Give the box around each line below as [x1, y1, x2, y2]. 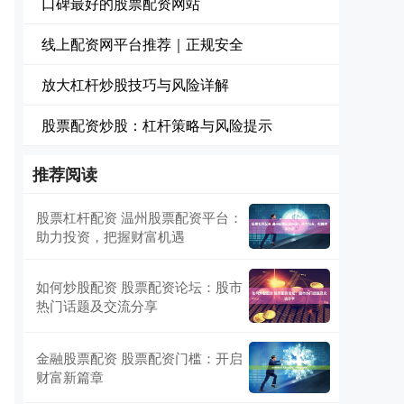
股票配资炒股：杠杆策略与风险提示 [41, 115, 272, 135]
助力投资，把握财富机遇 [36, 226, 185, 245]
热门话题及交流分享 [36, 296, 158, 315]
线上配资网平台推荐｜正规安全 [41, 33, 243, 54]
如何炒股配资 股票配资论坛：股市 [36, 277, 243, 296]
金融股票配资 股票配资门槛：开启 [36, 348, 243, 368]
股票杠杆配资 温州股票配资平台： [36, 207, 243, 226]
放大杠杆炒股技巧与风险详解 [41, 74, 229, 95]
